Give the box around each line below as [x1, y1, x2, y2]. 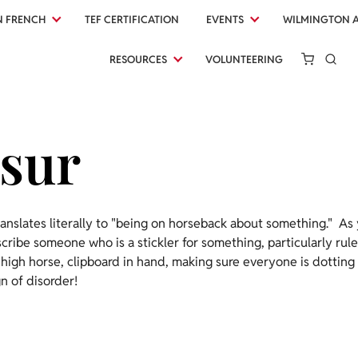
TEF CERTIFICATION [85, 13, 180, 26]
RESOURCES [109, 53, 167, 66]
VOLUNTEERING [205, 53, 284, 66]
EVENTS [206, 13, 245, 26]
